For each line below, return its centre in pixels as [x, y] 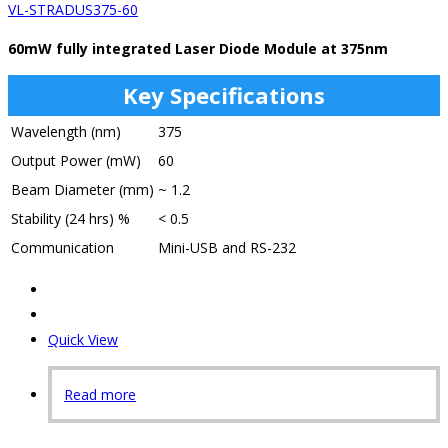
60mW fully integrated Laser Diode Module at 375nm [198, 48]
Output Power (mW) [76, 160]
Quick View [83, 339]
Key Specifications [224, 94]
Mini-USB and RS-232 [227, 247]
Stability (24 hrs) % [70, 218]
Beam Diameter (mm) [82, 189]
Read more [100, 394]
